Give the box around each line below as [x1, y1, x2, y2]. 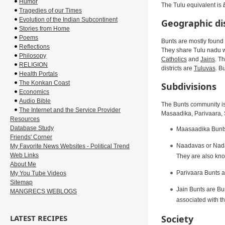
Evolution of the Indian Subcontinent [19, 16, 118, 23]
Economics [19, 88, 50, 95]
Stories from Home [19, 25, 70, 32]
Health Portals [19, 70, 58, 77]
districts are [161, 64, 194, 72]
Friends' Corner [10, 134, 53, 141]
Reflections [19, 43, 50, 50]
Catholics [161, 55, 187, 63]
